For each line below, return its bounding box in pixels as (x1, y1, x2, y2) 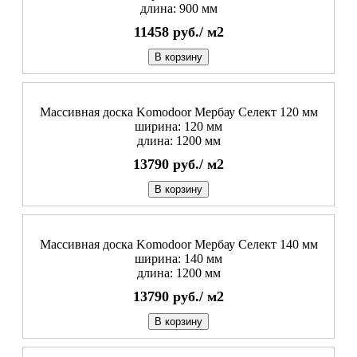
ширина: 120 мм (135, 119, 222, 133)
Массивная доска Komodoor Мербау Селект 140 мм (39, 237, 318, 251)
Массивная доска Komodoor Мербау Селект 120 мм (39, 104, 318, 119)
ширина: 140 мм (135, 251, 222, 265)
